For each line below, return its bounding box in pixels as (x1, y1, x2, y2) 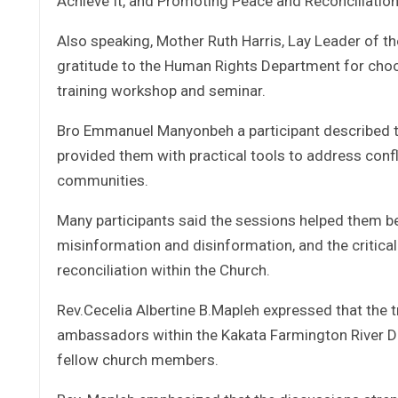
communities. (57, 171, 148, 189)
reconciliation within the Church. (57, 260, 270, 279)
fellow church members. (57, 350, 222, 369)
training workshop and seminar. (57, 81, 266, 99)
